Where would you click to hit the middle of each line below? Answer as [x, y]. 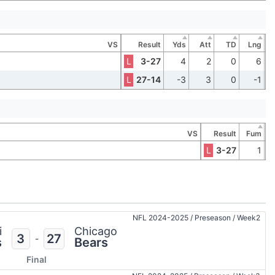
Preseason [213, 218]
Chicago [95, 231]
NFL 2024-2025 [161, 218]
